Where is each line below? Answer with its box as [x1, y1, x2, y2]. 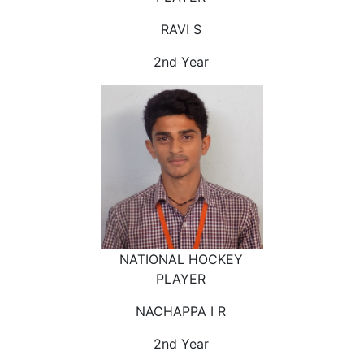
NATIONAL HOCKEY [119, 250, 243, 267]
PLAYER [156, 270, 206, 287]
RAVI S [160, 20, 201, 37]
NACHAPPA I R [136, 302, 226, 319]
